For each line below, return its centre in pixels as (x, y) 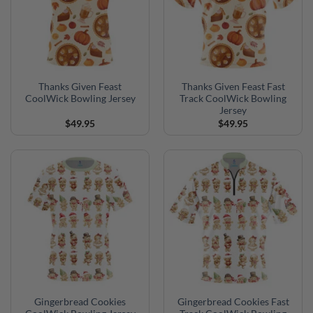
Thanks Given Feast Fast (233, 87)
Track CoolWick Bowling (233, 99)
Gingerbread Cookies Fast (233, 302)
